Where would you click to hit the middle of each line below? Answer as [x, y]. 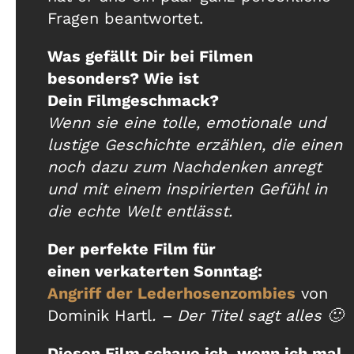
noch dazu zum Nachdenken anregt [185, 167]
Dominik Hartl [100, 316]
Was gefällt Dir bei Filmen [150, 56]
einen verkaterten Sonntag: [155, 271]
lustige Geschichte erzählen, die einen [195, 145]
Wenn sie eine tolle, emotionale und [187, 123]
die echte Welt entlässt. [140, 211]
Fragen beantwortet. [125, 19]
